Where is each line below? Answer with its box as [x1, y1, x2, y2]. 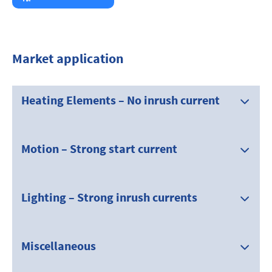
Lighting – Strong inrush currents [21, 189, 197, 206]
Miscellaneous [21, 238, 96, 255]
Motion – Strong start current [21, 141, 177, 158]
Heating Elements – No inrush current [21, 92, 220, 109]
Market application [12, 49, 124, 69]
